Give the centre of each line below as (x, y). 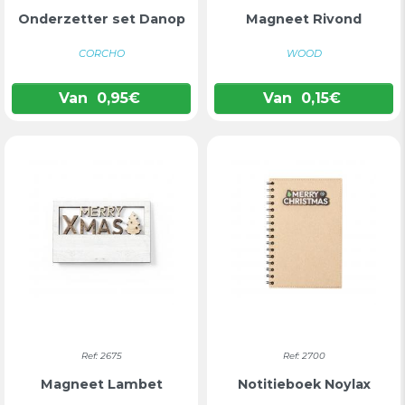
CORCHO (101, 53)
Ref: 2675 (101, 356)
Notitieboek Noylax (304, 384)
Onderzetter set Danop (101, 19)
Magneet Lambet (101, 384)
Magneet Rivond (304, 19)
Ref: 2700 (304, 356)
